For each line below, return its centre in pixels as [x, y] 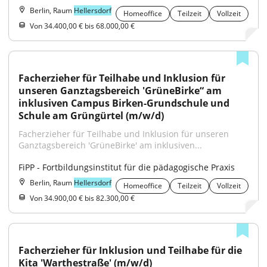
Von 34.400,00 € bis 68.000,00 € [82, 26]
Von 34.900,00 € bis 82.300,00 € [82, 198]
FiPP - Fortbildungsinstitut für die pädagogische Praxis [127, 167]
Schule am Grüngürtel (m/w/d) [91, 116]
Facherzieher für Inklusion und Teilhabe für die [130, 250]
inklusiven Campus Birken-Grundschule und [124, 103]
